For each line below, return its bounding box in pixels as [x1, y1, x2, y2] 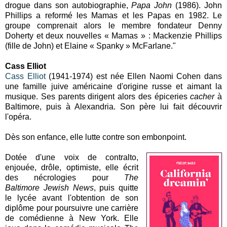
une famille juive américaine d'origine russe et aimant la [5, 82, 222, 91]
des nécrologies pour [5, 173, 125, 182]
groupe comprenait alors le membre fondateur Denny [5, 21, 222, 30]
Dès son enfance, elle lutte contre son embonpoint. [5, 132, 188, 141]
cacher [190, 92, 215, 101]
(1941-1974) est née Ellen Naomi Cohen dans [45, 71, 222, 81]
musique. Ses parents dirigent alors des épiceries [5, 92, 191, 101]
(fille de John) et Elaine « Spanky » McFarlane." [5, 41, 176, 50]
